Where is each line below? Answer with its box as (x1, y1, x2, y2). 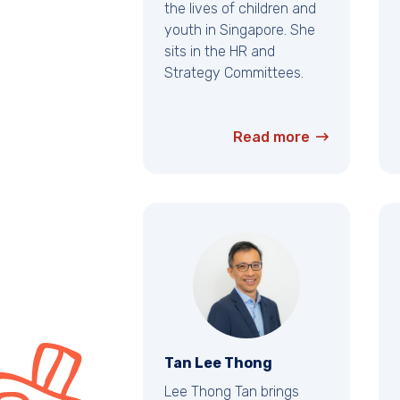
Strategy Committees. (164, 64, 304, 82)
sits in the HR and (164, 43, 275, 61)
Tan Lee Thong (164, 354, 272, 372)
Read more (232, 129, 310, 146)
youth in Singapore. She (164, 21, 315, 39)
